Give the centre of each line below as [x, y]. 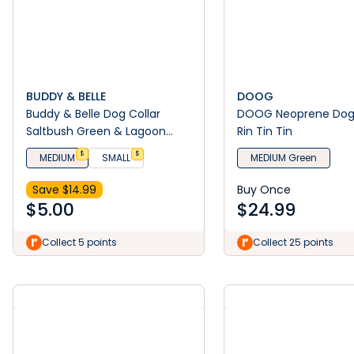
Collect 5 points [79, 242]
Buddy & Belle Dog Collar [93, 114]
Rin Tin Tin [265, 131]
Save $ [51, 190]
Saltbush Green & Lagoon [96, 131]
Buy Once [264, 190]
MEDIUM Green [284, 158]
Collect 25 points [294, 242]
